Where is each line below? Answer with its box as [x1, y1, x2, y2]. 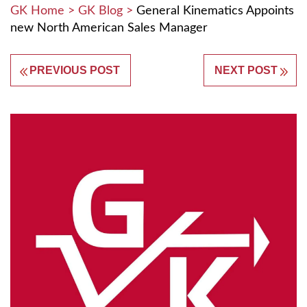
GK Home [10, 4, 64, 17]
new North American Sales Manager [10, 21, 208, 34]
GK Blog [78, 4, 123, 17]
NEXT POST [214, 64, 278, 76]
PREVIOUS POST [29, 64, 120, 76]
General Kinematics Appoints [136, 4, 294, 17]
